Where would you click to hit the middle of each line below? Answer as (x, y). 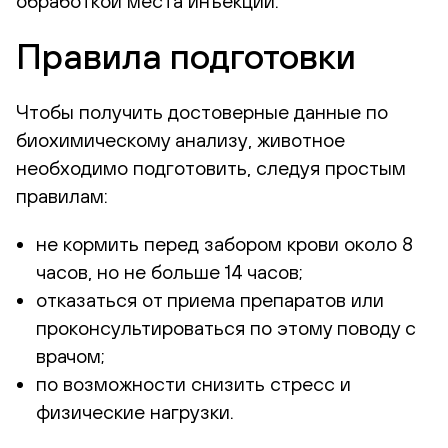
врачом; (70, 356)
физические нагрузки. (135, 412)
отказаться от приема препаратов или (210, 300)
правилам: (62, 196)
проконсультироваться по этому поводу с (226, 328)
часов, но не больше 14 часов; (169, 272)
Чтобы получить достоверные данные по (202, 112)
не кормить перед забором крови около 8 (224, 244)
